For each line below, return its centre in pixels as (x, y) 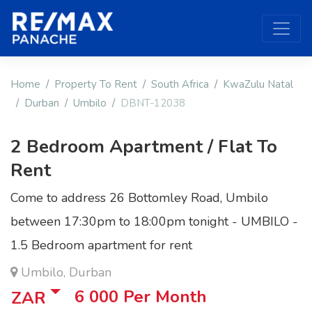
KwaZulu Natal (258, 85)
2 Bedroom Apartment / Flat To (144, 147)
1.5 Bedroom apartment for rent (101, 245)
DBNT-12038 (153, 103)
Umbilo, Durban (64, 273)
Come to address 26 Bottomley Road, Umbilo (139, 198)
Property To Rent (96, 85)
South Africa (180, 85)
